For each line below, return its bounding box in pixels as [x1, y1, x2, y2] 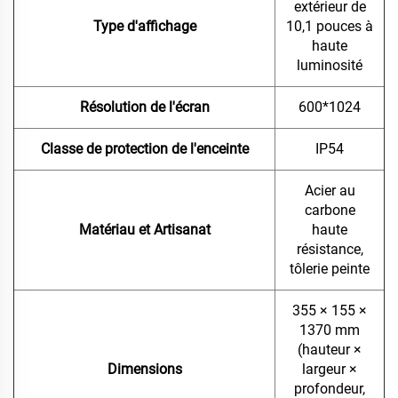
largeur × [302, 361, 357, 378]
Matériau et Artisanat [78, 221, 211, 239]
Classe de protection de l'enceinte [40, 140, 249, 158]
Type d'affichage [92, 18, 196, 36]
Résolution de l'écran [79, 99, 210, 116]
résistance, [296, 241, 363, 259]
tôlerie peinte [290, 260, 370, 278]
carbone [304, 202, 355, 219]
